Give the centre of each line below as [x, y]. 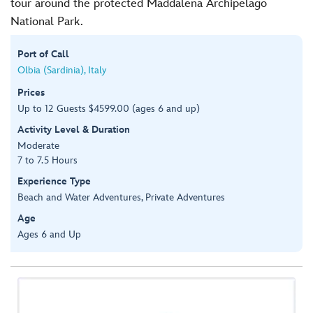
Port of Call [43, 54]
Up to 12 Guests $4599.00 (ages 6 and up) [109, 108]
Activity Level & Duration [74, 129]
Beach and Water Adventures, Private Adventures [121, 197]
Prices [31, 92]
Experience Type [54, 181]
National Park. [47, 22]
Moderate [38, 145]
